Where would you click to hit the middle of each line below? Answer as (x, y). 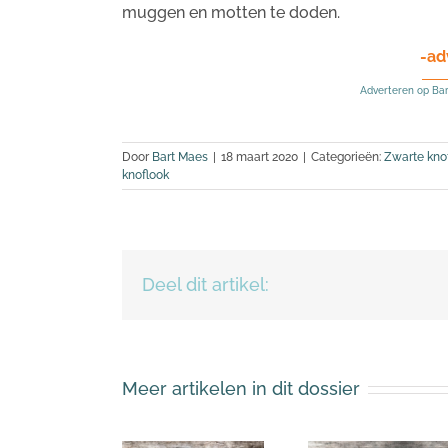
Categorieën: (347, 157)
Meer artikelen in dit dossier (241, 388)
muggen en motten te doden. (231, 12)
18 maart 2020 (259, 157)
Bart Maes (180, 157)
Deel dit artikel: (205, 284)
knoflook (145, 175)
